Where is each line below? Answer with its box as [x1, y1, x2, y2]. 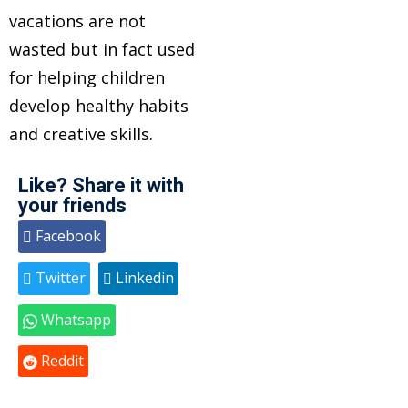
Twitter [32, 268, 86, 289]
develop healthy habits [9, 95, 189, 117]
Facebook [32, 226, 101, 246]
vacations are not [9, 10, 146, 32]
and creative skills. [9, 123, 153, 145]
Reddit [37, 351, 84, 372]
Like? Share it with [18, 171, 184, 200]
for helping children [9, 66, 165, 88]
